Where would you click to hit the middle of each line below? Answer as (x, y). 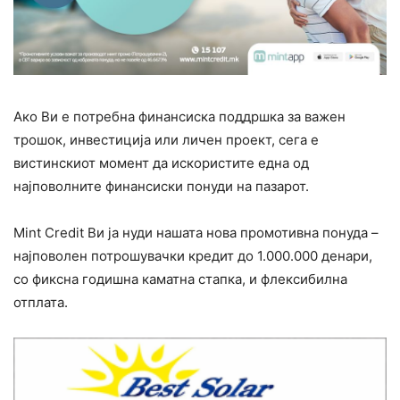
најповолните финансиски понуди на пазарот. (161, 187)
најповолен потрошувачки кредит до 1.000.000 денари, (193, 256)
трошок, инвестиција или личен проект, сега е (166, 140)
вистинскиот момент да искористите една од (161, 163)
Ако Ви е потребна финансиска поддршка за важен (179, 117)
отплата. (41, 303)
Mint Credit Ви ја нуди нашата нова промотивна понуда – (196, 233)
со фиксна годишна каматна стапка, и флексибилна (180, 279)
